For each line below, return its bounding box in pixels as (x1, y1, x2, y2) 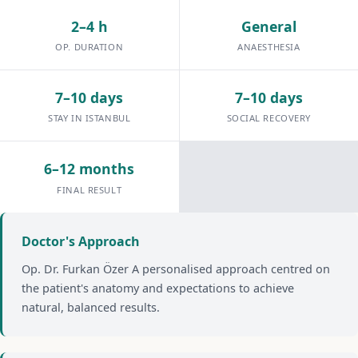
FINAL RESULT (57, 183, 122, 196)
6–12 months (44, 159, 135, 179)
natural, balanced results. (22, 299, 160, 315)
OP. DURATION (55, 41, 124, 54)
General (241, 17, 296, 36)
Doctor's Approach (22, 232, 140, 250)
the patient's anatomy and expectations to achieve (22, 280, 294, 296)
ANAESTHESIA (237, 41, 300, 54)
